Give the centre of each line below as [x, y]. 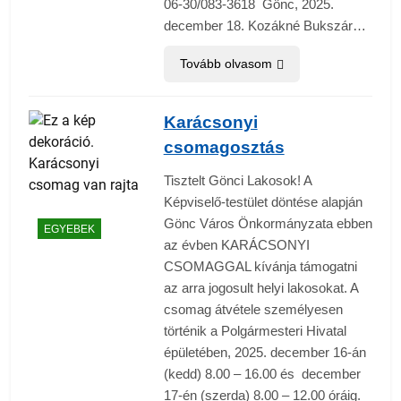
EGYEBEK [69, 229]
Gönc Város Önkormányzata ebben [268, 224]
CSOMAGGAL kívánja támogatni [260, 267]
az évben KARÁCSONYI [236, 245]
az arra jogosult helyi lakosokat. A [260, 288]
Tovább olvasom [226, 64]
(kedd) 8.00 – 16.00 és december [262, 374]
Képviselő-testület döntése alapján [263, 202]
